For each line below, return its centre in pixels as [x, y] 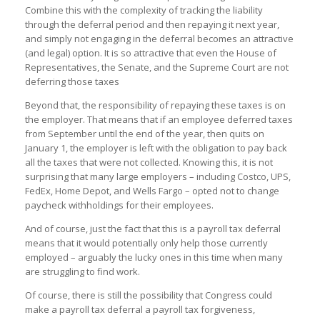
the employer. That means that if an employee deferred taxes [159, 119]
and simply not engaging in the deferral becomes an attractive [159, 38]
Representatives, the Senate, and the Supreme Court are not [157, 67]
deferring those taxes [72, 81]
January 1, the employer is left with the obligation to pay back [156, 147]
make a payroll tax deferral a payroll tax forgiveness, [140, 309]
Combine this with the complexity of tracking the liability [144, 10]
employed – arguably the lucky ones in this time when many [154, 257]
